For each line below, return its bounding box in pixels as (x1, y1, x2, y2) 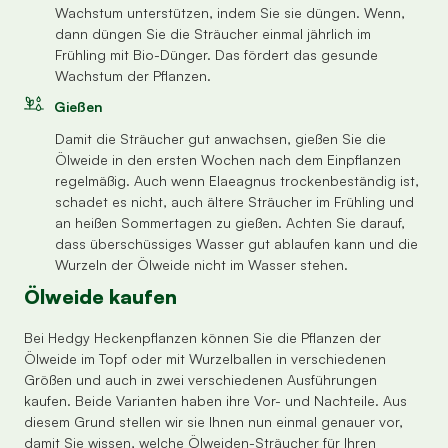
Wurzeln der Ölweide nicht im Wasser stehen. (55, 255, 348, 273)
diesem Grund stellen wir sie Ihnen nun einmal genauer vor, (24, 412, 403, 430)
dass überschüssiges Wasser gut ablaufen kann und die (55, 234, 418, 252)
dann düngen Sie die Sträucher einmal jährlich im (55, 25, 371, 43)
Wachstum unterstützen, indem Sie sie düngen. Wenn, (55, 4, 405, 22)
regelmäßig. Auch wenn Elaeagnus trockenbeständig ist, (55, 171, 419, 189)
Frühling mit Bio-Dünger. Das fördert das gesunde (55, 46, 378, 64)
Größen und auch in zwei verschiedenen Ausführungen (24, 370, 377, 388)
